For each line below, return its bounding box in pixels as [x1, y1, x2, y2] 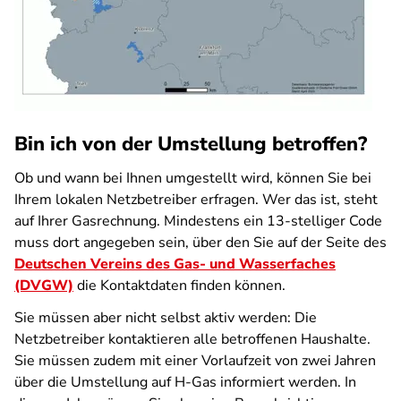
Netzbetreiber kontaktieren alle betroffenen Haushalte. [14, 329, 371, 349]
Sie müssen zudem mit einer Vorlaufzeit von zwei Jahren [14, 351, 376, 371]
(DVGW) [14, 276, 73, 295]
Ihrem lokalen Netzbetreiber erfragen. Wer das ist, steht [14, 190, 378, 209]
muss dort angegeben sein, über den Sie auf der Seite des [14, 233, 387, 252]
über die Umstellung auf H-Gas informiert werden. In [14, 372, 356, 392]
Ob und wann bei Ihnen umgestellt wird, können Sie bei [14, 168, 371, 188]
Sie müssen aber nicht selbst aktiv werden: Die [14, 308, 317, 328]
